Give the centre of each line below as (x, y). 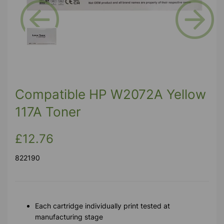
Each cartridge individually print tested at (102, 206)
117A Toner (48, 112)
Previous (55, 46)
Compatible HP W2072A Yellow (110, 94)
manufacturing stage (69, 217)
